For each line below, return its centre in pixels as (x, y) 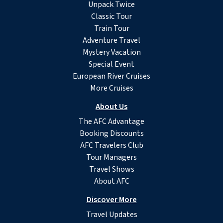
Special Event (111, 64)
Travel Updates (111, 215)
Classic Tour (111, 17)
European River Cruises (111, 76)
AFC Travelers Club (111, 146)
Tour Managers (111, 158)
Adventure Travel (111, 41)
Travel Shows (111, 169)
